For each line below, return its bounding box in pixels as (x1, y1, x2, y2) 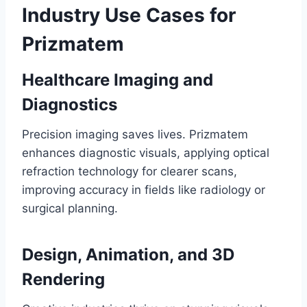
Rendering (22, 269, 105, 290)
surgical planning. (22, 201, 118, 216)
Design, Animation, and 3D (22, 245, 234, 265)
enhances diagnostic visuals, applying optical (22, 146, 269, 160)
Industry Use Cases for (22, 3, 236, 27)
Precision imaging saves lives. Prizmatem (22, 127, 248, 142)
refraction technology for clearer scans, (22, 164, 237, 179)
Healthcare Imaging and (22, 70, 213, 90)
